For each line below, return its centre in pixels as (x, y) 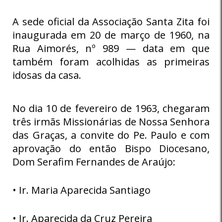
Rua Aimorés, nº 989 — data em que (111, 48)
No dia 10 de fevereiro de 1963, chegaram (111, 108)
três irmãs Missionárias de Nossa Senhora (111, 121)
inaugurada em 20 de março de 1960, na (111, 35)
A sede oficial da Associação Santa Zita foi (111, 21)
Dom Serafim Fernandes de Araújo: (94, 162)
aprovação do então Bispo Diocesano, (111, 148)
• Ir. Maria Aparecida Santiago (82, 190)
